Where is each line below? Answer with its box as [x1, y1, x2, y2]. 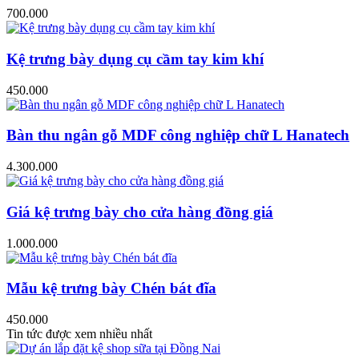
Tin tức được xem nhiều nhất [6, 326, 152, 341]
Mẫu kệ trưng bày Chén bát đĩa [6, 280, 216, 297]
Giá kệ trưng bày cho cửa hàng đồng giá [6, 203, 273, 220]
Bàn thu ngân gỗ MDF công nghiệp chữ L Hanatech [6, 127, 349, 144]
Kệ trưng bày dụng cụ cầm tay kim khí [6, 50, 264, 67]
